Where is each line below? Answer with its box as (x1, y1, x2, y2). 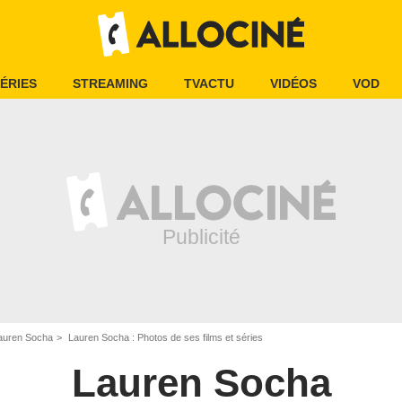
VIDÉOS (270, 76, 317, 91)
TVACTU (184, 76, 234, 91)
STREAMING (73, 76, 148, 91)
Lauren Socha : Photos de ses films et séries (66, 332, 263, 343)
